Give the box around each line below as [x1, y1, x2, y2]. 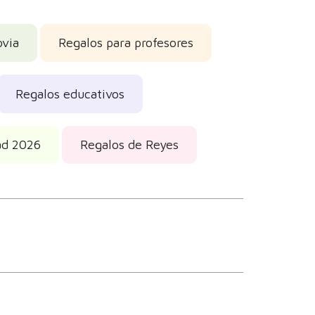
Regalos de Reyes [79, 137, 179, 153]
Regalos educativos [15, 86, 124, 101]
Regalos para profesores [58, 35, 193, 51]
